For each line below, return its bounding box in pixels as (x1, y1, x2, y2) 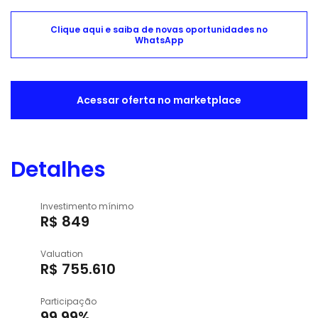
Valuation (40, 248, 83, 261)
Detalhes (11, 155, 106, 185)
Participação (40, 295, 97, 308)
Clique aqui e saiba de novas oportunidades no (50, 23, 268, 36)
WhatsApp (134, 34, 184, 47)
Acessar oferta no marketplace (77, 93, 241, 108)
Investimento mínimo (40, 200, 133, 213)
